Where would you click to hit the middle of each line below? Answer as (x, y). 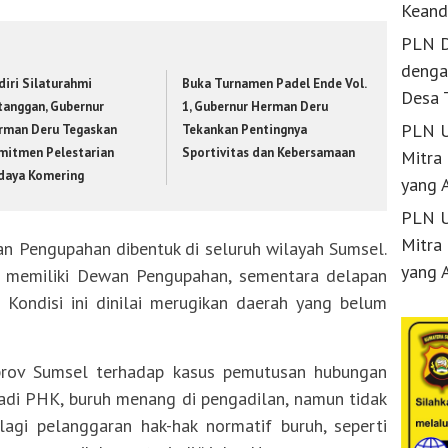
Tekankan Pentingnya (245, 129)
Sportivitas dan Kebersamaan (269, 152)
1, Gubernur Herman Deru (255, 106)
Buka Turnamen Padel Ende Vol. (274, 83)
